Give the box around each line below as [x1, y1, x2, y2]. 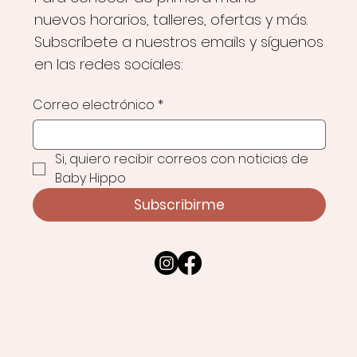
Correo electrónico [33, 96, 155, 115]
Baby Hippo [55, 169, 127, 188]
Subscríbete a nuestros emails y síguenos [33, 31, 324, 52]
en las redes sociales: [33, 53, 183, 74]
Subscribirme [134, 195, 226, 215]
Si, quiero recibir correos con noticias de [55, 150, 309, 169]
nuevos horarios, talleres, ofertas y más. [33, 9, 308, 29]
